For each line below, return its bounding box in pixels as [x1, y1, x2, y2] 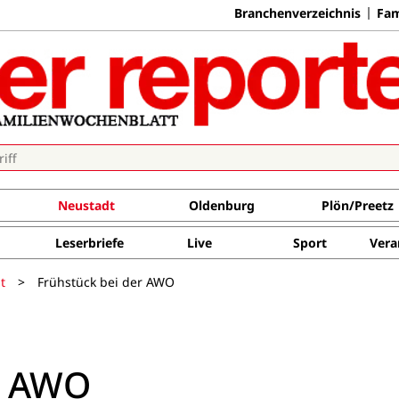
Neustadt [57, 197, 115, 214]
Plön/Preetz [321, 197, 394, 214]
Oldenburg [188, 197, 255, 214]
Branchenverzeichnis [234, 4, 361, 21]
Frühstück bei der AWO [37, 273, 175, 290]
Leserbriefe [54, 234, 124, 251]
